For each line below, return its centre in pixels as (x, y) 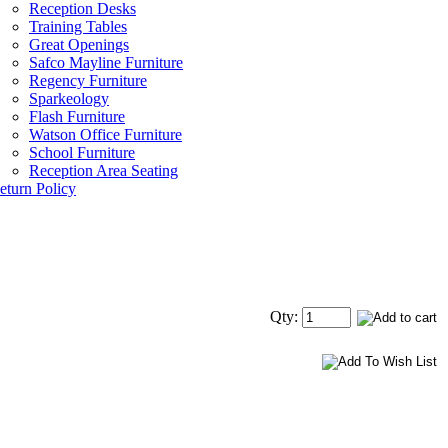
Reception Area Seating (103, 171)
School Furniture (82, 153)
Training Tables (78, 27)
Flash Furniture (77, 117)
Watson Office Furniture (105, 135)
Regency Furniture (88, 81)
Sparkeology (69, 99)
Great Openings (79, 45)
